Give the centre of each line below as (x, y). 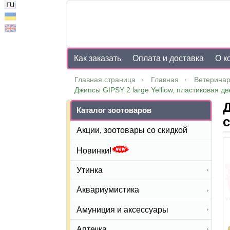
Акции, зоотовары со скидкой (132, 130)
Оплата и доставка (168, 58)
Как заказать (98, 58)
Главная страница (105, 80)
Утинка (90, 170)
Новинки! (94, 151)
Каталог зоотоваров (114, 110)
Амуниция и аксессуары (122, 209)
